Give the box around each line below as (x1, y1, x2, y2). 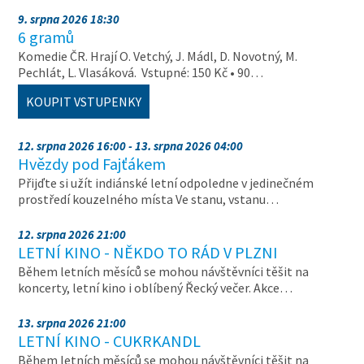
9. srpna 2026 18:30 (18, 11, 120, 27)
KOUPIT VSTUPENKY (26, 93, 142, 110)
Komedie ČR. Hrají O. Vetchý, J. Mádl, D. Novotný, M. (18, 48, 298, 64)
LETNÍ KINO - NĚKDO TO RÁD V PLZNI (18, 242, 279, 262)
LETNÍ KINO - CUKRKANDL (18, 331, 201, 351)
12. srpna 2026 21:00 (18, 227, 127, 242)
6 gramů (18, 27, 75, 47)
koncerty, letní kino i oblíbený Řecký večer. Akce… (18, 279, 293, 296)
